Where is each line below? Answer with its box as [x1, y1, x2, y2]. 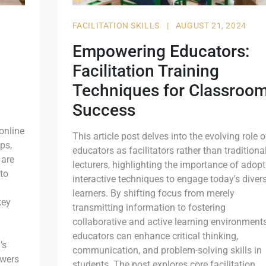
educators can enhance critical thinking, [72, 230, 238, 242]
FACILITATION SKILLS [72, 21, 162, 31]
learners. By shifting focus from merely [72, 188, 235, 199]
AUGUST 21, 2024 [175, 21, 246, 31]
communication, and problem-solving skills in [72, 245, 262, 256]
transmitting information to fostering [72, 202, 226, 214]
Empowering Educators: [72, 42, 249, 62]
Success [72, 100, 135, 121]
